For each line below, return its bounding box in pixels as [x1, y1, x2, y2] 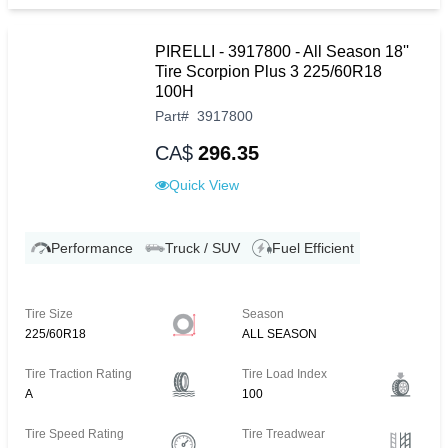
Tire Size [25, 307, 73, 322]
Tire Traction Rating [25, 367, 132, 382]
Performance [51, 240, 133, 257]
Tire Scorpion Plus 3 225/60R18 [155, 63, 382, 81]
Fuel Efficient [272, 240, 354, 257]
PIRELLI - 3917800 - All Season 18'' [155, 43, 409, 61]
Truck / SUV [165, 240, 240, 257]
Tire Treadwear [242, 427, 326, 442]
